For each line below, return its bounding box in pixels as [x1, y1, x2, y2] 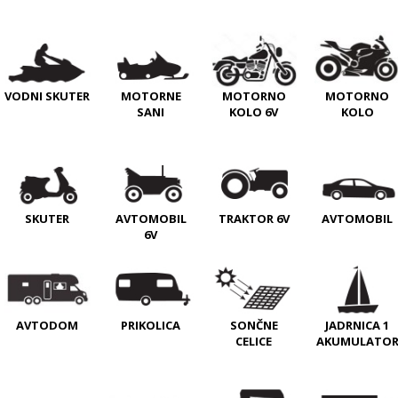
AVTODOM [16, 317, 79, 334]
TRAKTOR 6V [218, 210, 290, 227]
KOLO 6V [229, 104, 279, 121]
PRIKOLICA [121, 317, 181, 334]
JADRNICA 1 [325, 317, 390, 334]
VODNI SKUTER [4, 87, 91, 104]
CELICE [235, 333, 273, 350]
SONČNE [229, 317, 278, 334]
